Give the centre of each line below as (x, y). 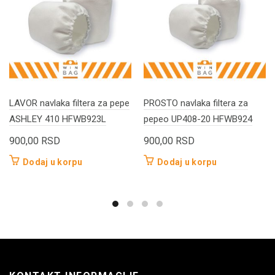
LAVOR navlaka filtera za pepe (69, 103)
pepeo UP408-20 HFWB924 (198, 119)
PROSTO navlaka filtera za (196, 103)
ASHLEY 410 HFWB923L (58, 119)
